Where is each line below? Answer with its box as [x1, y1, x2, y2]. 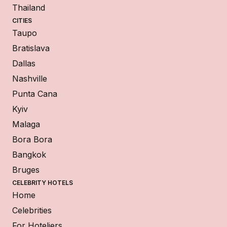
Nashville [12, 73, 47, 84]
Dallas [12, 58, 35, 68]
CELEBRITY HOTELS [12, 178, 73, 186]
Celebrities [12, 205, 52, 215]
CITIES [12, 16, 32, 24]
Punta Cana [12, 88, 57, 99]
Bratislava [12, 43, 50, 53]
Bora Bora [12, 134, 52, 144]
